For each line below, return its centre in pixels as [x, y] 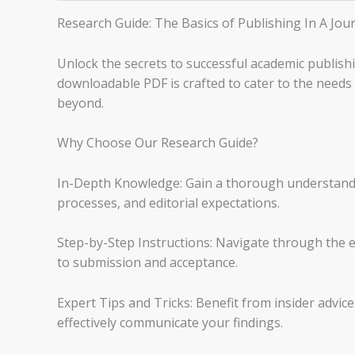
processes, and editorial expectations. [168, 202]
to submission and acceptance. [147, 263]
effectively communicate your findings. [170, 323]
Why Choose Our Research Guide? [158, 143]
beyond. [80, 103]
